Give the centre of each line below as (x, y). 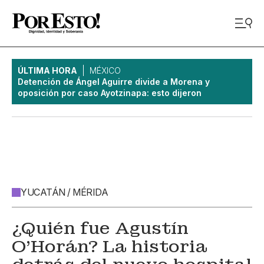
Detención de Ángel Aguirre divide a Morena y (114, 82)
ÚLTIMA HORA (47, 70)
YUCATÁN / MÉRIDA (64, 192)
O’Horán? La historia (110, 247)
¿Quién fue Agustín (100, 228)
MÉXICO (105, 70)
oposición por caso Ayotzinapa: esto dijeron (110, 93)
